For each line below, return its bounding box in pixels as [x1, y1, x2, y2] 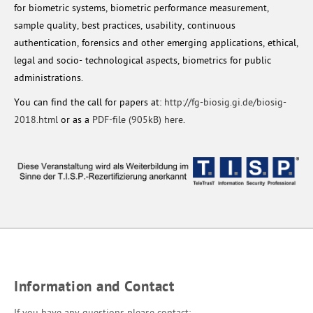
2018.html [14, 114, 58, 127]
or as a [58, 114, 92, 127]
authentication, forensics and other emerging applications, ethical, [14, 37, 298, 50]
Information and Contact [14, 277, 175, 297]
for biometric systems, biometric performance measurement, [14, 2, 269, 15]
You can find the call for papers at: [14, 96, 164, 110]
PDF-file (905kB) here [92, 114, 183, 127]
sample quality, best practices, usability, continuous [14, 20, 235, 33]
